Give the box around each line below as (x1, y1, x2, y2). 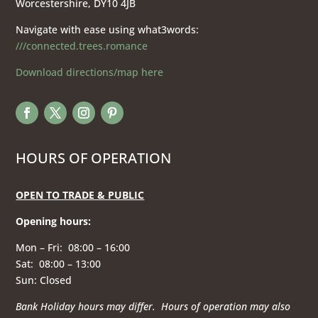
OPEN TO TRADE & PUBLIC (16, 188, 145, 202)
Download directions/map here (16, 65, 164, 79)
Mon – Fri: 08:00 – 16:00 (16, 241, 131, 255)
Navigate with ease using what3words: (16, 23, 199, 37)
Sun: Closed (16, 273, 75, 287)
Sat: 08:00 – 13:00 (16, 257, 102, 271)
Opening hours (16, 214, 89, 229)
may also (250, 300, 291, 314)
